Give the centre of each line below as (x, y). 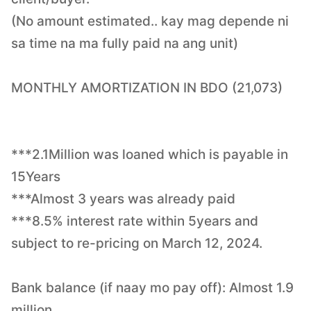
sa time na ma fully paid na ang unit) (125, 43)
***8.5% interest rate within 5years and (135, 221)
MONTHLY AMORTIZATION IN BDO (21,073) (147, 87)
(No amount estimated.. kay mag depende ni (150, 21)
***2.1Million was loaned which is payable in (150, 154)
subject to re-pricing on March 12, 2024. (137, 243)
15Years (36, 176)
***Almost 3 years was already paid (123, 199)
